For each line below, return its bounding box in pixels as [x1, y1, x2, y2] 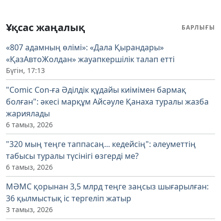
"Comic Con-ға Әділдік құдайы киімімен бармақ [6, 84, 186, 96]
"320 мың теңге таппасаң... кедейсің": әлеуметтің [6, 139, 196, 150]
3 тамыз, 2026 [6, 205, 53, 215]
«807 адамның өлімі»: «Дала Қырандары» [6, 42, 164, 53]
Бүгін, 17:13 [6, 66, 45, 75]
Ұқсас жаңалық [6, 21, 85, 35]
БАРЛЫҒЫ [182, 23, 215, 32]
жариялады [6, 108, 50, 119]
